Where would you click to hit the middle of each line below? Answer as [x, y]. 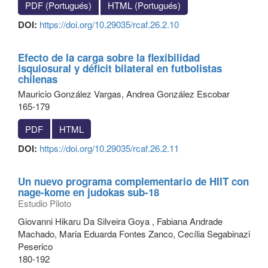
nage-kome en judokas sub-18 [89, 192]
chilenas [38, 79]
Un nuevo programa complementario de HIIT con [133, 181]
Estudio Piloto [45, 203]
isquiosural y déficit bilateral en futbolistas [120, 68]
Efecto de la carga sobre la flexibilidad [109, 57]
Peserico [35, 246]
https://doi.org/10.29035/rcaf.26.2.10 [109, 24]
